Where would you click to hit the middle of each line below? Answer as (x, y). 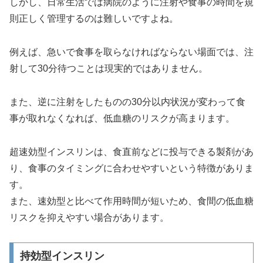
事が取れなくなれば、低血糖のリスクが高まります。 (122, 118)
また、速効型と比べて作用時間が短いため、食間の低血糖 (131, 201)
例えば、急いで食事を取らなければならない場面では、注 (131, 52)
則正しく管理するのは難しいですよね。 (94, 19)
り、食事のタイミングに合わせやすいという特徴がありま (131, 168)
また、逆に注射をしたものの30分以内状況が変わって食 (127, 102)
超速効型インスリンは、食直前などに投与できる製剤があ (131, 151)
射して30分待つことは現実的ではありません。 (109, 69)
